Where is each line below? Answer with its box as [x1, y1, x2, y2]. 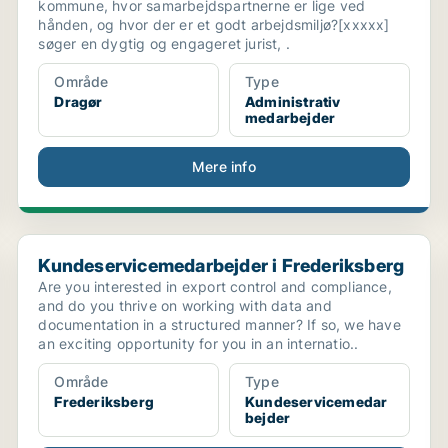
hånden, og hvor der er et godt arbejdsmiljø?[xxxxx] [38, 16, 390, 33]
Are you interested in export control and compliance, [38, 278, 392, 295]
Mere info [192, 158, 256, 175]
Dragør [54, 93, 103, 110]
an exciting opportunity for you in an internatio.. [38, 335, 359, 352]
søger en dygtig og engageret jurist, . [38, 35, 290, 52]
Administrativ [244, 93, 341, 110]
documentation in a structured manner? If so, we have [38, 316, 401, 333]
